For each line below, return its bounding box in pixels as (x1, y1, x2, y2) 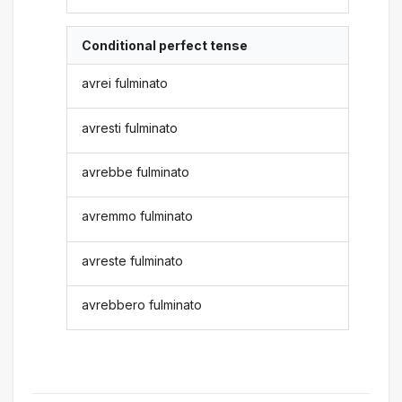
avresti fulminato (82, 119, 179, 135)
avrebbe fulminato (82, 164, 190, 179)
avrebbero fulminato (82, 297, 203, 313)
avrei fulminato (82, 75, 169, 92)
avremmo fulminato (82, 208, 194, 224)
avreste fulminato (82, 252, 184, 268)
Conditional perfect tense (82, 37, 249, 53)
